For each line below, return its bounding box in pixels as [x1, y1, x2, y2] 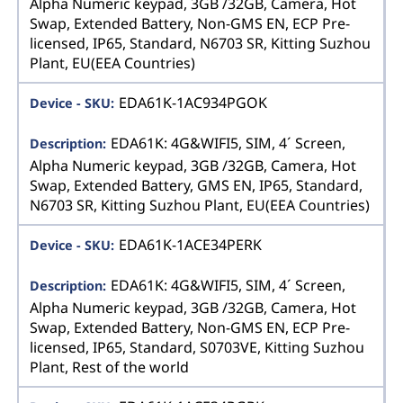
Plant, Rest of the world [30, 357, 190, 378]
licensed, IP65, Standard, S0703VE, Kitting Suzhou [30, 337, 365, 358]
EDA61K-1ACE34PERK [118, 234, 262, 255]
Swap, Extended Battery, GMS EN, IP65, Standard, [30, 175, 363, 196]
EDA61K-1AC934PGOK [118, 92, 267, 112]
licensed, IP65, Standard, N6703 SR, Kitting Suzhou [30, 33, 372, 54]
